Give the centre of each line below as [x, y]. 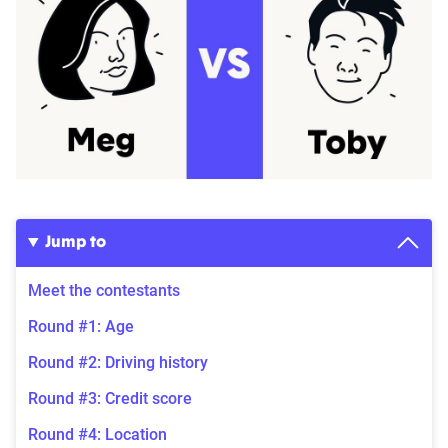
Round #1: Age [81, 326]
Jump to [75, 242]
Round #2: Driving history [118, 362]
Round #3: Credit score [110, 398]
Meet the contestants [104, 290]
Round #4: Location [97, 434]
